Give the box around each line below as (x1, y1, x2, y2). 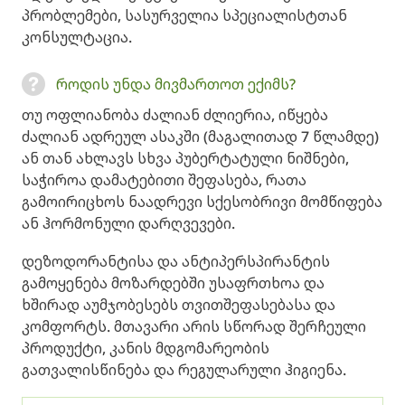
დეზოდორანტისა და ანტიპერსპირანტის (22, 251, 330, 271)
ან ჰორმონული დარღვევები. (22, 213, 235, 233)
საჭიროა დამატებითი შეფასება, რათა (22, 170, 306, 190)
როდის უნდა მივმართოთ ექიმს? (56, 74, 296, 94)
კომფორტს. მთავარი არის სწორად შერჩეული (22, 316, 366, 336)
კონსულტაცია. (22, 27, 132, 47)
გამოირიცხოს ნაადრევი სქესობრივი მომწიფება (22, 192, 382, 212)
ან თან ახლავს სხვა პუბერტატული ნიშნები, (22, 148, 349, 168)
